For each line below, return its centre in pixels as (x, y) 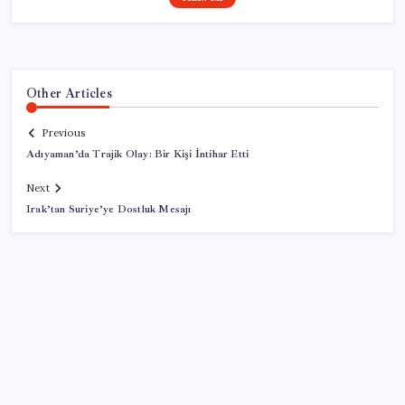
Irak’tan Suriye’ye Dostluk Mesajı (109, 210)
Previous (63, 133)
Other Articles (69, 93)
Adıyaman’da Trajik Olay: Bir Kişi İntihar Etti (138, 155)
